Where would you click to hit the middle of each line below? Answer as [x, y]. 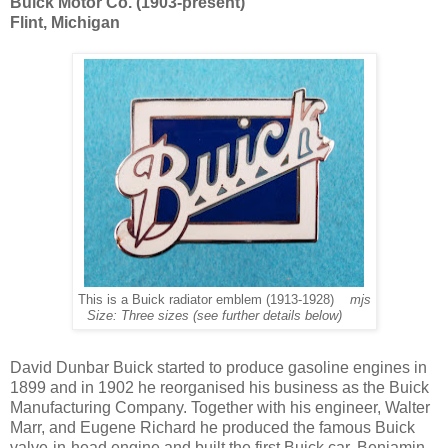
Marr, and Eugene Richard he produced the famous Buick [212, 427]
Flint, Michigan [65, 22]
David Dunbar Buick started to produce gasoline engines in [218, 367]
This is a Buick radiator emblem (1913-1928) [213, 299]
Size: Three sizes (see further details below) [224, 315]
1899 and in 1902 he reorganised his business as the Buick [219, 387]
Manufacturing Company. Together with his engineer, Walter [220, 407]
